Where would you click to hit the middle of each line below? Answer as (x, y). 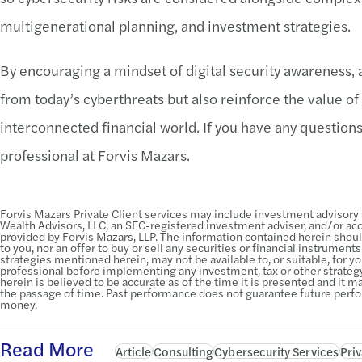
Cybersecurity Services (276, 351)
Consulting (183, 351)
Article (134, 351)
